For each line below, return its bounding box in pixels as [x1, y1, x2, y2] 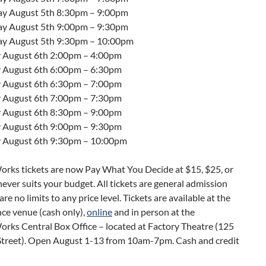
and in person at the [112, 205, 195, 217]
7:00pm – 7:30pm [50, 91, 122, 103]
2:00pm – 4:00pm [50, 49, 122, 61]
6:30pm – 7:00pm [50, 77, 122, 89]
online [87, 205, 112, 217]
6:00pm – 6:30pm [50, 63, 122, 75]
